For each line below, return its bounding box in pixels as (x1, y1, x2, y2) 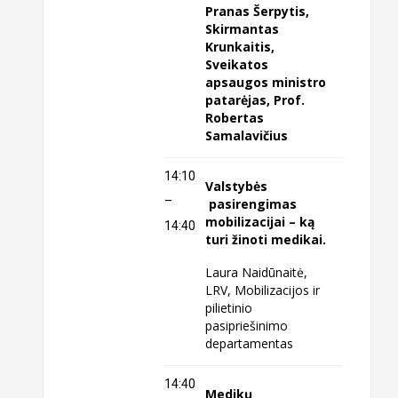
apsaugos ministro (205, 74, 327, 92)
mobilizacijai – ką (205, 213, 315, 231)
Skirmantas (205, 20, 280, 38)
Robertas (205, 109, 265, 127)
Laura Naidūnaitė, (205, 264, 312, 282)
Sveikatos (205, 56, 269, 74)
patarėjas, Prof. (205, 92, 306, 109)
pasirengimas (205, 195, 298, 213)
